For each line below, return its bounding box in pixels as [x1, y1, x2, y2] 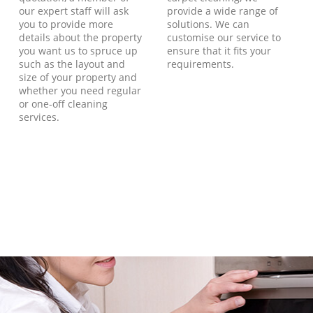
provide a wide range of [166, 3, 278, 17]
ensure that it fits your [166, 43, 271, 57]
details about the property [19, 30, 143, 44]
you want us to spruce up [19, 43, 138, 57]
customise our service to [166, 30, 281, 44]
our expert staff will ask [19, 3, 129, 17]
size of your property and [19, 70, 138, 84]
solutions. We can [166, 17, 249, 31]
